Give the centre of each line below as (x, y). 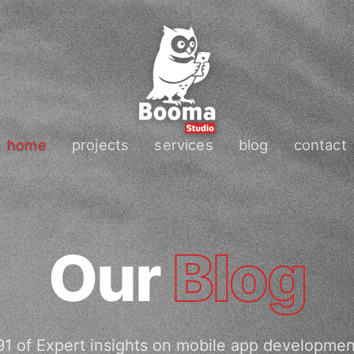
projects (100, 145)
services (184, 145)
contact (320, 145)
